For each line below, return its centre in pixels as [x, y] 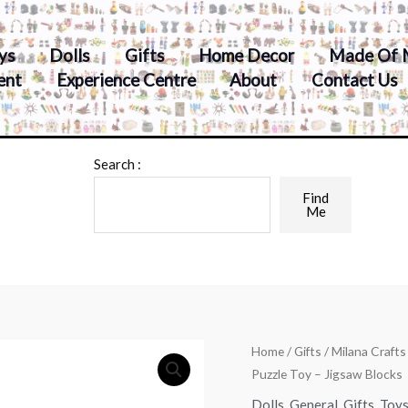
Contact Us [354, 79]
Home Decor [247, 55]
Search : [117, 164]
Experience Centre [126, 79]
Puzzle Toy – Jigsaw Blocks [327, 374]
